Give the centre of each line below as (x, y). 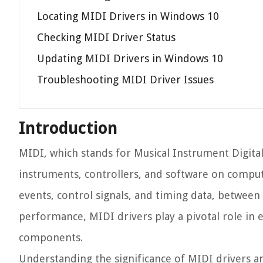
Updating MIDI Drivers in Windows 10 (130, 58)
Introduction (68, 128)
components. (51, 237)
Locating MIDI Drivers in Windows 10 (128, 16)
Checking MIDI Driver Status (106, 37)
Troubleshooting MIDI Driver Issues (125, 80)
